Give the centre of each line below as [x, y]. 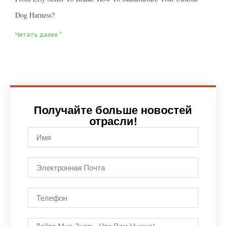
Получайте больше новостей [113, 110]
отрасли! [113, 122]
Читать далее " [39, 35]
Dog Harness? [35, 15]
